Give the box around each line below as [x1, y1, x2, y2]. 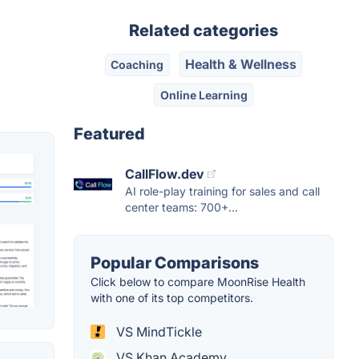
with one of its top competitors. [91, 290, 253, 305]
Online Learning [159, 87, 248, 102]
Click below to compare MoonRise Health [91, 274, 305, 288]
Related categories [129, 21, 278, 40]
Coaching [111, 58, 164, 72]
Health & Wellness [184, 56, 296, 73]
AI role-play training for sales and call [125, 184, 320, 198]
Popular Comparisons [91, 252, 259, 272]
